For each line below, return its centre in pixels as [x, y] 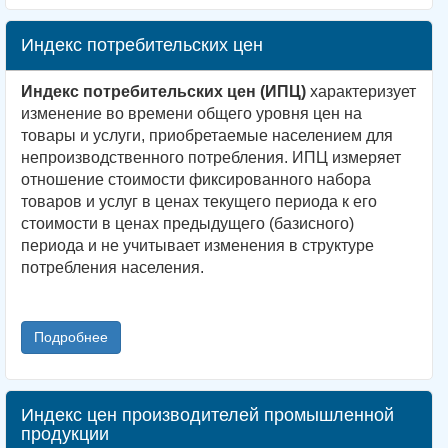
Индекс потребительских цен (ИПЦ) [163, 91]
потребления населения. [112, 267]
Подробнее [71, 336]
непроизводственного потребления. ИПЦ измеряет [211, 157]
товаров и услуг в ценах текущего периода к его [199, 201]
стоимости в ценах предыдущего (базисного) [187, 223]
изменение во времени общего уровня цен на [191, 113]
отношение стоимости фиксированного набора [196, 179]
